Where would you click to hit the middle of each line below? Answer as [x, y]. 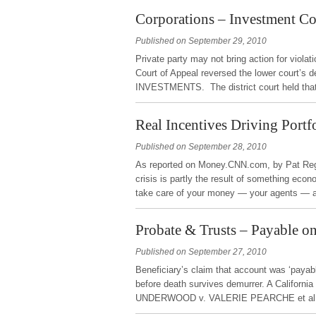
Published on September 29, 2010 [201, 41]
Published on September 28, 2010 [201, 146]
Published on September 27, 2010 [201, 252]
